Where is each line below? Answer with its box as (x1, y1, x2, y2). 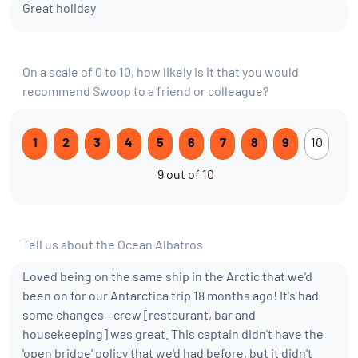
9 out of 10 (157, 169, 214, 182)
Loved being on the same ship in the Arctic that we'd (22, 272, 312, 284)
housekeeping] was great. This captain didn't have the (22, 329, 324, 342)
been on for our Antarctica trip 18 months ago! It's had (22, 291, 319, 304)
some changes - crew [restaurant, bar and (22, 310, 256, 323)
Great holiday (22, 3, 96, 16)
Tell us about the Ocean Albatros (22, 240, 203, 253)
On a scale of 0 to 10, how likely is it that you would (22, 67, 299, 80)
